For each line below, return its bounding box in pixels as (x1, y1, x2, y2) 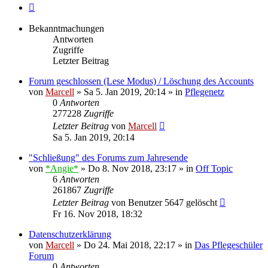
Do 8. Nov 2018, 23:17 (88, 163, 176, 173)
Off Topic (196, 163, 233, 173)
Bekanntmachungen (29, 23, 104, 33)
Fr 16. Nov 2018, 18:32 (53, 208, 142, 219)
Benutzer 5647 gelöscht (128, 197, 217, 208)
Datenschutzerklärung (29, 229, 111, 239)
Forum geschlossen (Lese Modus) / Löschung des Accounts (29, 75, 254, 86)
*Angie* (45, 163, 78, 173)
